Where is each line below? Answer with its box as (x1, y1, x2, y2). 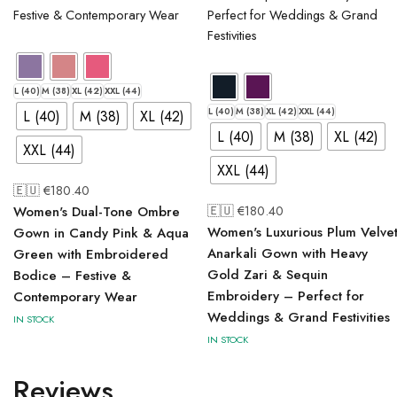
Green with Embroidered (13, 245, 168, 264)
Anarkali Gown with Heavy (207, 244, 368, 263)
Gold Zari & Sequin (207, 265, 328, 284)
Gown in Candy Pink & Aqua (13, 223, 189, 243)
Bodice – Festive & (13, 266, 131, 285)
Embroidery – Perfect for (207, 286, 364, 306)
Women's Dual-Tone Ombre (13, 202, 180, 222)
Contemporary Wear (13, 287, 137, 307)
